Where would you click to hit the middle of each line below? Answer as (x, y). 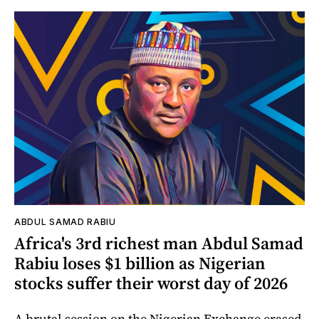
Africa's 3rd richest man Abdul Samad (159, 243)
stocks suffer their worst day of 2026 (151, 283)
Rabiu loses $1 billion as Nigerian (140, 263)
